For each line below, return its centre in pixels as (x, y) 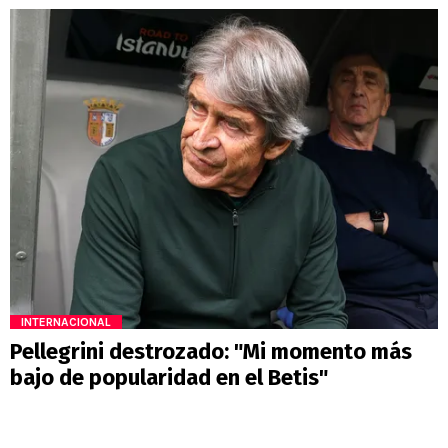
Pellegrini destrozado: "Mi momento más (211, 352)
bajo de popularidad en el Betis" (169, 378)
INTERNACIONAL (66, 322)
